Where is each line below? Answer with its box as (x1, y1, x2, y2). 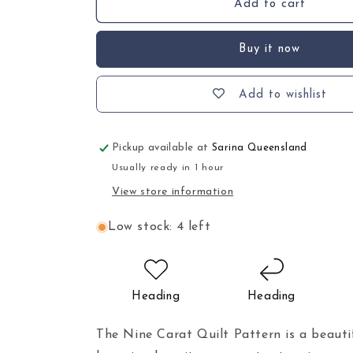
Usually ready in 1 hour (112, 163, 225, 173)
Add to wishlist (238, 89, 327, 102)
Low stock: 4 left (108, 221, 211, 233)
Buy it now (239, 43, 300, 55)
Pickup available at (112, 143, 213, 153)
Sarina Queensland (212, 143, 307, 153)
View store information (112, 186, 234, 198)
